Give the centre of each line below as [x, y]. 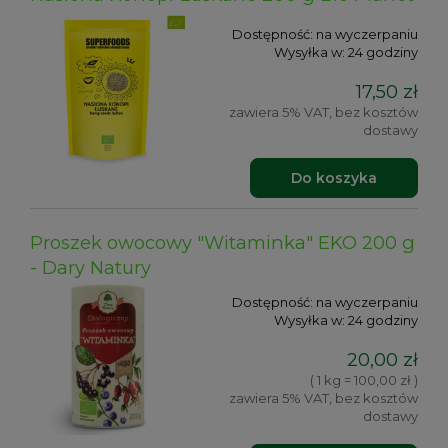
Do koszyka [334, 177]
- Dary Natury [90, 268]
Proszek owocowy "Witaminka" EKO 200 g [222, 243]
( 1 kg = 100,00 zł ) [364, 379]
